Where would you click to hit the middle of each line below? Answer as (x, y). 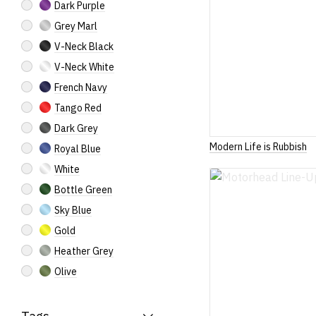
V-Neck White (84, 67)
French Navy (81, 87)
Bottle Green (83, 190)
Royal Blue (78, 149)
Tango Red (78, 108)
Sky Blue (73, 210)
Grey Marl (76, 26)
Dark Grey (76, 128)
